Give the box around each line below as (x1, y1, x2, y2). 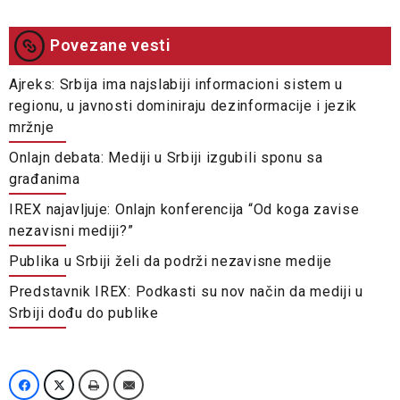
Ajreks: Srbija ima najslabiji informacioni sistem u (9, 76, 343, 94)
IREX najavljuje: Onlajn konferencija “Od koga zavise (9, 201, 360, 219)
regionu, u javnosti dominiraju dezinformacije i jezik (9, 97, 358, 115)
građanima (9, 171, 80, 188)
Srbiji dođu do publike (9, 304, 159, 322)
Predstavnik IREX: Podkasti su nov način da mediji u (9, 283, 363, 301)
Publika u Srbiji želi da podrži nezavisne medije (9, 253, 332, 271)
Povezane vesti (50, 36, 171, 55)
